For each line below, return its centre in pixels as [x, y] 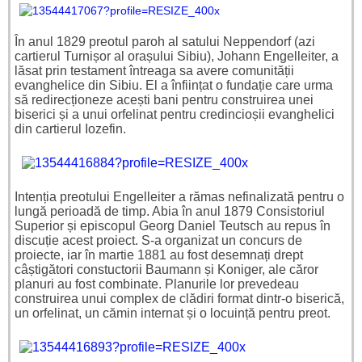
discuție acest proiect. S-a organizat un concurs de [158, 241]
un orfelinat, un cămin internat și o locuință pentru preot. [173, 314]
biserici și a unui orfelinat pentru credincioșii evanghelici [175, 115]
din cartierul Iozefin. [72, 129]
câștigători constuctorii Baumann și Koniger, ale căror [166, 270]
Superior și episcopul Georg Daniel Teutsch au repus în [173, 226]
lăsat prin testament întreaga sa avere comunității [154, 71]
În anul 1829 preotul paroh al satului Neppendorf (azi [165, 42]
